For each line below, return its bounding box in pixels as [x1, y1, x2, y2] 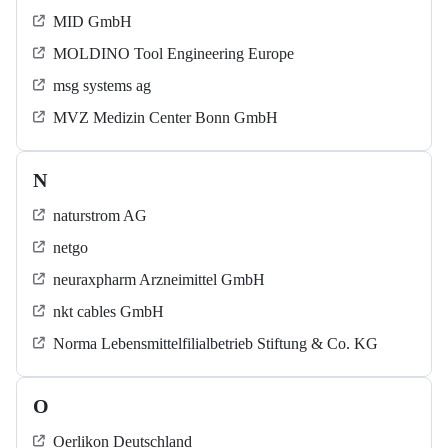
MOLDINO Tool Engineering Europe [53, 45, 294, 63]
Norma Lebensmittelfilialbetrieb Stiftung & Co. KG [53, 335, 378, 353]
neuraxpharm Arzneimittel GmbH [53, 271, 265, 289]
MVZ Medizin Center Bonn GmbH [53, 109, 278, 127]
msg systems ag [53, 77, 151, 95]
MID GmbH [53, 13, 132, 31]
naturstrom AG [53, 207, 147, 225]
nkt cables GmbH [53, 303, 164, 321]
